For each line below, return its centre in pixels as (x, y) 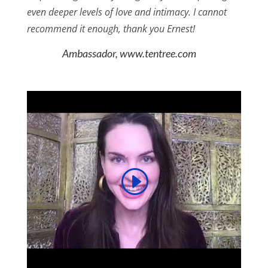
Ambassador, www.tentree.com (130, 54)
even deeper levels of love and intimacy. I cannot (127, 12)
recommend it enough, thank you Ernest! (111, 29)
